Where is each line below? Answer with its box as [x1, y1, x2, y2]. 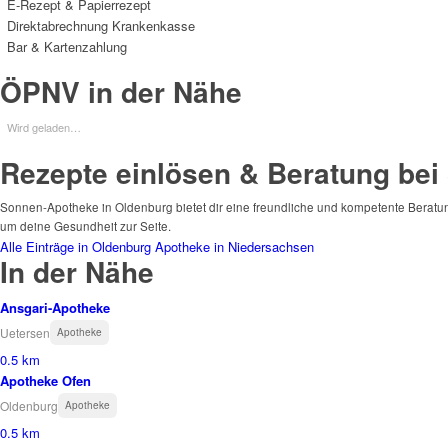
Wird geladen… [7, 119, 81, 136]
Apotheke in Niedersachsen [155, 237, 314, 257]
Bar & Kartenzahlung [7, 37, 127, 57]
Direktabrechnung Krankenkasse [7, 16, 195, 36]
